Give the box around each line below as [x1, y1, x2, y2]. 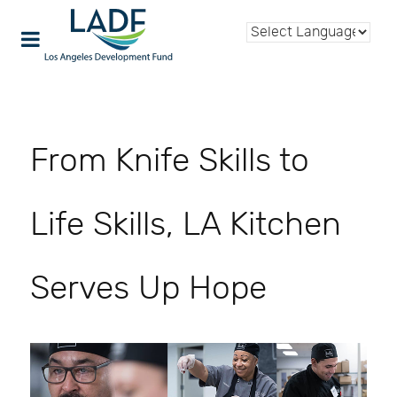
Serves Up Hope [30, 269, 267, 307]
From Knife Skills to [30, 142, 309, 180]
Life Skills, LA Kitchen [30, 206, 341, 244]
